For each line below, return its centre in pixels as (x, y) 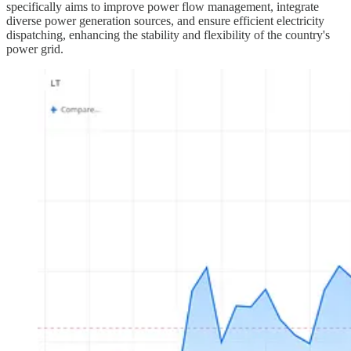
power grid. (35, 49)
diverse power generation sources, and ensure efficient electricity (165, 20)
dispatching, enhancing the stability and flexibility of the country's (168, 34)
